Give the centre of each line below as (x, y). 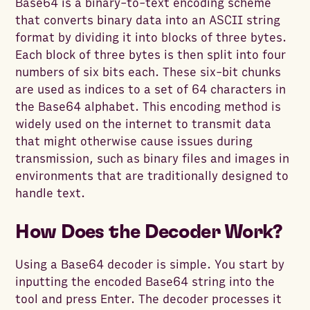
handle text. (51, 194)
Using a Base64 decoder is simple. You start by (150, 265)
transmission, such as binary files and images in (153, 159)
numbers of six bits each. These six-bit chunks (148, 73)
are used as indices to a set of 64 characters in (151, 90)
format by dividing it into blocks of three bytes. (151, 38)
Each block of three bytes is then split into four (151, 55)
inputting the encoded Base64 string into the (145, 282)
